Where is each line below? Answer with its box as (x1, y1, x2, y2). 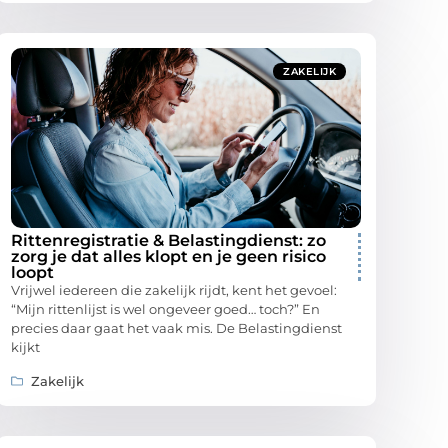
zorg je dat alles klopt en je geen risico (11, 247, 326, 267)
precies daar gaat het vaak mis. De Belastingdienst (11, 320, 342, 337)
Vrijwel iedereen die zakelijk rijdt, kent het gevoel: (11, 282, 337, 299)
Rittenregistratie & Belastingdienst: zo (11, 231, 326, 251)
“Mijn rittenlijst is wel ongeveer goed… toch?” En (11, 301, 320, 318)
